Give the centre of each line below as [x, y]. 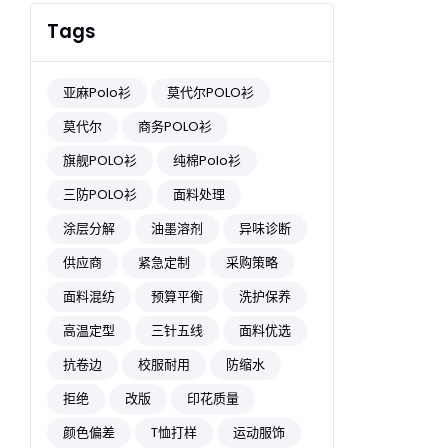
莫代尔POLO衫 [210, 92]
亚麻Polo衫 [97, 92]
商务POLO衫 [175, 126]
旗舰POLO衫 [100, 160]
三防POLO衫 [100, 194]
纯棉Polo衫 [207, 160]
